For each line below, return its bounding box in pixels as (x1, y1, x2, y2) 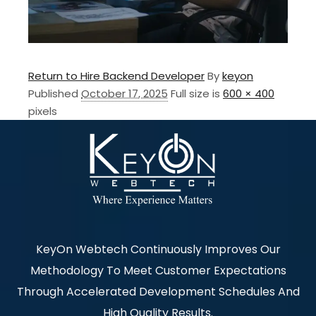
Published (28, 86, 81, 102)
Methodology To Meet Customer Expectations (30, 262, 286, 279)
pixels (28, 104, 57, 119)
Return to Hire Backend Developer (28, 68, 205, 84)
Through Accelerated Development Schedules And (16, 284, 300, 300)
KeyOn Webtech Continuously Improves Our (35, 241, 281, 258)
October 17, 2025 (81, 86, 168, 102)
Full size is (171, 86, 223, 102)
